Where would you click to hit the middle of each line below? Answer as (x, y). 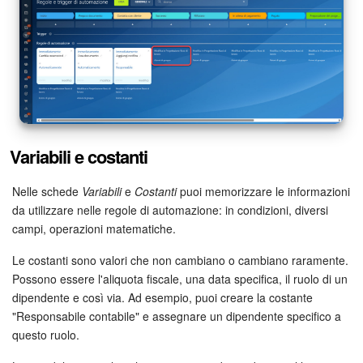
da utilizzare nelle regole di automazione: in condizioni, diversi (170, 209)
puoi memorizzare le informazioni (263, 191)
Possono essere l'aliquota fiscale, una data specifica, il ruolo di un (180, 278)
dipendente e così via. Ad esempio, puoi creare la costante (162, 297)
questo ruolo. (46, 334)
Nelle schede (47, 191)
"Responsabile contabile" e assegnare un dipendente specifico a (177, 316)
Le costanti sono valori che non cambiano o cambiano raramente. (180, 260)
